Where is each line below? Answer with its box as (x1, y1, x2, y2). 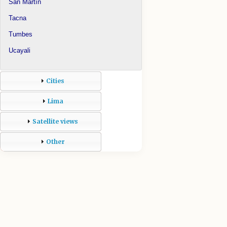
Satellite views (32, 118, 79, 125)
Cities (46, 77, 65, 85)
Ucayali (9, 46, 31, 54)
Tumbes (9, 30, 33, 38)
